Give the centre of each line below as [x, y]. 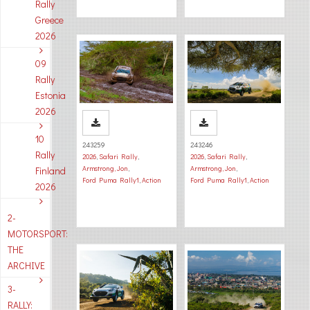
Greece [49, 20]
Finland [51, 171]
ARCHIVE [26, 265]
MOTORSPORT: [38, 234]
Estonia [51, 95]
